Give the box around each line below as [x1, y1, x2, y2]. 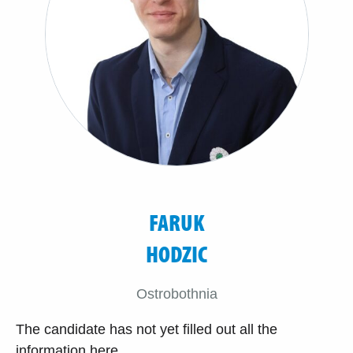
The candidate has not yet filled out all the [16, 321, 277, 337]
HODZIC [146, 238, 207, 269]
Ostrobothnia [136, 285, 217, 302]
